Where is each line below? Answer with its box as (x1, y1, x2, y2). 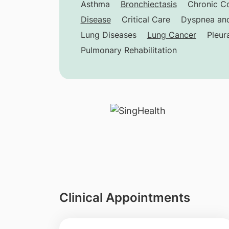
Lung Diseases (80, 30, 136, 40)
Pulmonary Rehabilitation (80, 45, 177, 55)
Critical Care (121, 14, 170, 25)
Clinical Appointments (59, 190, 190, 205)
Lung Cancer (147, 30, 196, 40)
